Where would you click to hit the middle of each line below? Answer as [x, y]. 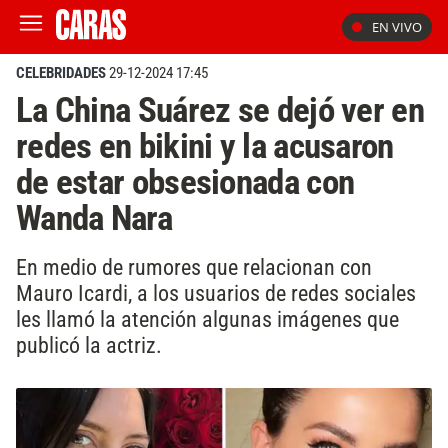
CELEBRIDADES [61, 73]
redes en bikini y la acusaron [205, 146]
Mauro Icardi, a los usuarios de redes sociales [216, 292]
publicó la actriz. [89, 344]
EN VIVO [397, 27]
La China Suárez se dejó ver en [220, 110]
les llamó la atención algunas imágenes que [207, 318]
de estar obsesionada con [185, 182]
